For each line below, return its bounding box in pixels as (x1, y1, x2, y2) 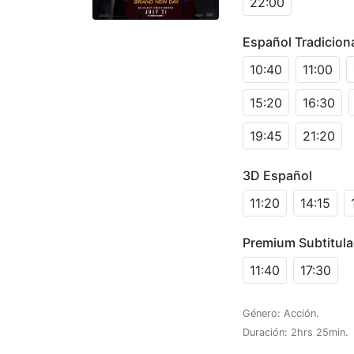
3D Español (243, 167, 312, 183)
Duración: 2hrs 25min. (243, 326, 348, 338)
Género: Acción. (243, 307, 319, 319)
